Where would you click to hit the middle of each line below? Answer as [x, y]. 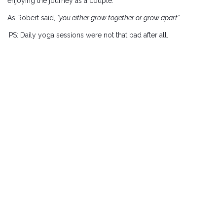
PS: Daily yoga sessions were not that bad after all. [89, 35]
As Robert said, [32, 18]
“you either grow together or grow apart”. [119, 18]
